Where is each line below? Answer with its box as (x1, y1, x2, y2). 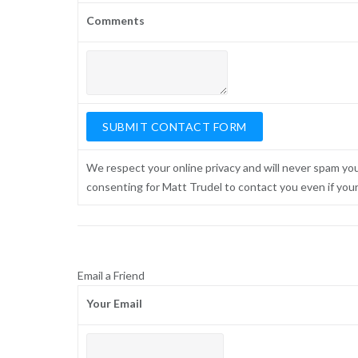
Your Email (86, 296, 143, 311)
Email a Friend (77, 268, 145, 283)
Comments (86, 14, 145, 28)
